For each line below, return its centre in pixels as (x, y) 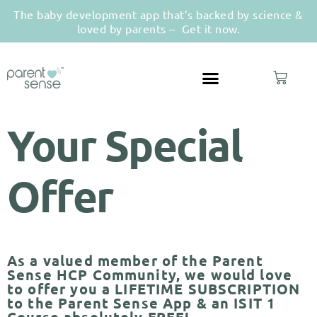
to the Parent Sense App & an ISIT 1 (142, 303)
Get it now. (209, 28)
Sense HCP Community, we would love (150, 275)
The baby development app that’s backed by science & (158, 14)
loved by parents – (128, 28)
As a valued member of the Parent (135, 260)
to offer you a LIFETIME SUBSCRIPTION (154, 289)
